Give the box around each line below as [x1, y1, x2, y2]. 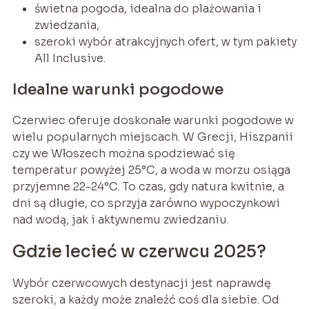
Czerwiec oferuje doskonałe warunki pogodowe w [12, 113, 294, 128]
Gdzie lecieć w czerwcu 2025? [12, 241, 266, 263]
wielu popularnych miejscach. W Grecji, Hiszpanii [12, 130, 293, 145]
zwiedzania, [34, 18, 99, 33]
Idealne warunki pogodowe [12, 80, 223, 99]
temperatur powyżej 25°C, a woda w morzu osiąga [12, 163, 290, 178]
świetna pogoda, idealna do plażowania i [34, 1, 261, 17]
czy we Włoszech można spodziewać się [12, 146, 235, 161]
